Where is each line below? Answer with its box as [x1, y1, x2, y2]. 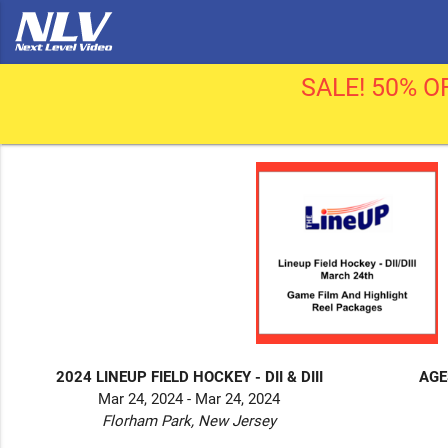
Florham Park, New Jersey [102, 411, 277, 430]
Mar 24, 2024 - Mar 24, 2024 [98, 389, 281, 408]
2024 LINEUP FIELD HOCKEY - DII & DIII [55, 367, 323, 386]
